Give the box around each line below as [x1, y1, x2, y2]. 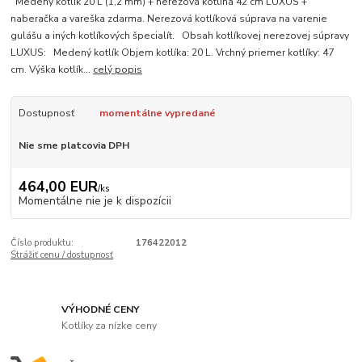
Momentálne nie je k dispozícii [18, 192, 171, 208]
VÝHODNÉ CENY [61, 303, 141, 317]
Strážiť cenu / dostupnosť [11, 248, 114, 261]
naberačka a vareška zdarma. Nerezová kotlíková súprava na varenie [11, 12, 328, 26]
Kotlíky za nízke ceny [61, 318, 158, 332]
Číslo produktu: [11, 236, 74, 249]
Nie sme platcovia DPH [18, 138, 129, 152]
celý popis [93, 63, 143, 77]
